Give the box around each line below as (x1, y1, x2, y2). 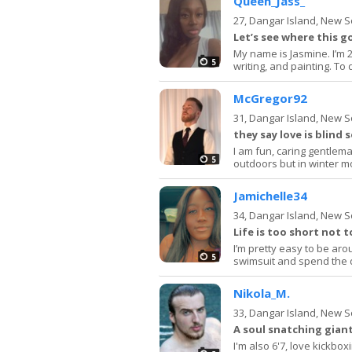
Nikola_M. (233, 284, 290, 301)
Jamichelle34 (233, 187, 307, 203)
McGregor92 (233, 90, 307, 106)
